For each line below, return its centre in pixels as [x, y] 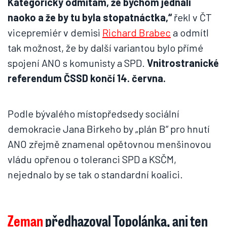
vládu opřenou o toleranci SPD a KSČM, [92, 159]
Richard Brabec [137, 32]
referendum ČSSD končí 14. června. [87, 78]
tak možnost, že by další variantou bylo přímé [105, 48]
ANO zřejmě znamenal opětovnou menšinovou [109, 144]
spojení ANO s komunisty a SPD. [77, 63]
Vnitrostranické [183, 63]
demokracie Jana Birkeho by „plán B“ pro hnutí [109, 129]
